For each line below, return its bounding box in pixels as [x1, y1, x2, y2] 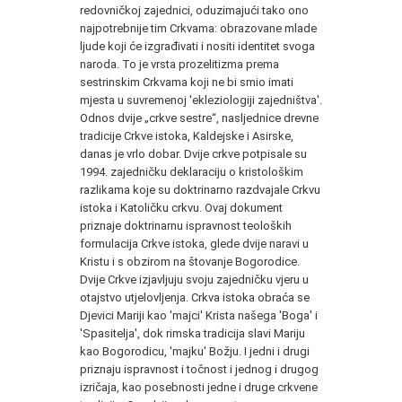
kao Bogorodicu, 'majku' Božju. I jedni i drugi [80, 345, 310, 359]
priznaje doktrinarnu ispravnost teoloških [80, 219, 292, 233]
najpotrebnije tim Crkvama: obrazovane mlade [80, 22, 317, 36]
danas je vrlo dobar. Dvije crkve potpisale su [80, 147, 307, 162]
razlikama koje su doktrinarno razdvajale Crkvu [80, 183, 320, 197]
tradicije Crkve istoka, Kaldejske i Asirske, [80, 129, 293, 144]
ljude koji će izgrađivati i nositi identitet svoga [80, 39, 315, 54]
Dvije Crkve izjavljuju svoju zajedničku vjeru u [80, 273, 309, 287]
